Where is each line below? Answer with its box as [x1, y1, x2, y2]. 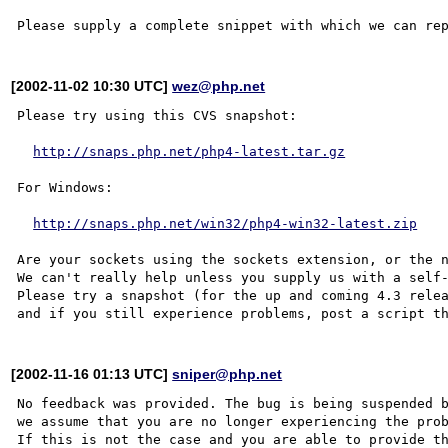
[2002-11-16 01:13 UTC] [11, 365, 173, 382]
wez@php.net [172, 77, 266, 94]
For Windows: [17, 179, 114, 195]
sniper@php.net [172, 365, 283, 382]
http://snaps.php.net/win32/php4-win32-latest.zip [33, 215, 418, 231]
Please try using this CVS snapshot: [17, 107, 298, 123]
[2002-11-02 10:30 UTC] [11, 77, 173, 94]
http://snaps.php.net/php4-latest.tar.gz [33, 143, 346, 159]
